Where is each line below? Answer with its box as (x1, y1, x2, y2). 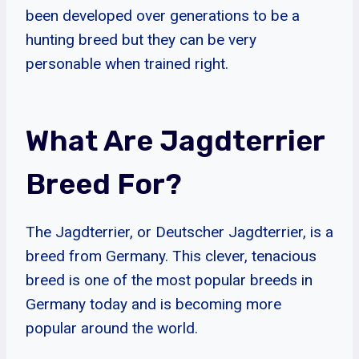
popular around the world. (26, 318, 198, 337)
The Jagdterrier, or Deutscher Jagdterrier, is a (26, 222, 333, 241)
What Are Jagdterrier (26, 123, 325, 158)
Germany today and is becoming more (26, 294, 281, 313)
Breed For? (26, 166, 182, 201)
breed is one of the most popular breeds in (26, 270, 313, 289)
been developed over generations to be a (26, 6, 300, 25)
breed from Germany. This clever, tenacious (26, 246, 317, 265)
